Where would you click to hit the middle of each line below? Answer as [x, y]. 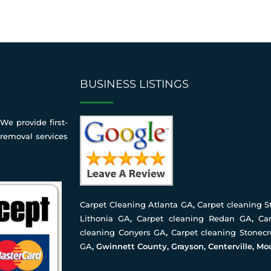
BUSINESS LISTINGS [134, 84]
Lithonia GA [105, 218]
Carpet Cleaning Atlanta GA [136, 204]
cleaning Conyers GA [123, 232]
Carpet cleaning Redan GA [194, 218]
